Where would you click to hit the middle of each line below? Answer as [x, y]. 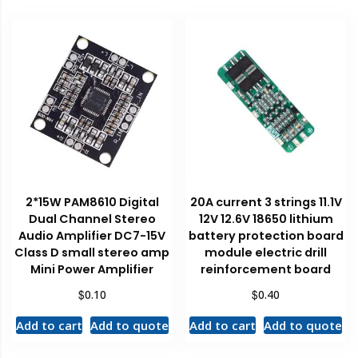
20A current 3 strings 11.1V [266, 203]
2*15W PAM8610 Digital [92, 203]
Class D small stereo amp [92, 253]
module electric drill [266, 253]
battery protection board [266, 236]
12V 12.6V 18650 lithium [266, 219]
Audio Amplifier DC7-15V [92, 236]
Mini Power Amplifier [92, 270]
